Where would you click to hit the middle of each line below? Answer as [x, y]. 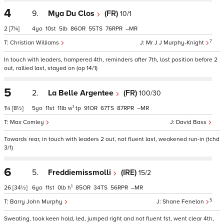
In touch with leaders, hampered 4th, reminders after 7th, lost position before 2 [111, 60]
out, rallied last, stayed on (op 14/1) [51, 68]
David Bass [192, 122]
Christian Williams [35, 43]
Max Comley [28, 122]
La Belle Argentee [82, 93]
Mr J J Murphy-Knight [176, 43]
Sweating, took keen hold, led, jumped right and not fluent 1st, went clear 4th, [109, 219]
